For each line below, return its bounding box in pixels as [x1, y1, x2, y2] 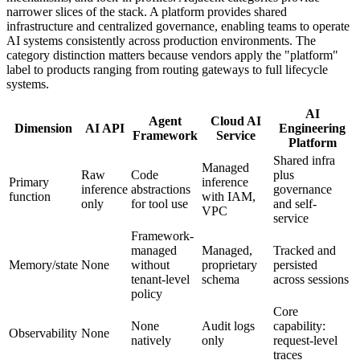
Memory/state [9, 257, 78, 272]
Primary [9, 174, 49, 189]
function [9, 189, 51, 203]
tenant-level [131, 272, 190, 286]
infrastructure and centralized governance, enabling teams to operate [6, 18, 350, 33]
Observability [9, 325, 77, 340]
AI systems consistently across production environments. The [6, 33, 316, 47]
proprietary [202, 257, 257, 272]
